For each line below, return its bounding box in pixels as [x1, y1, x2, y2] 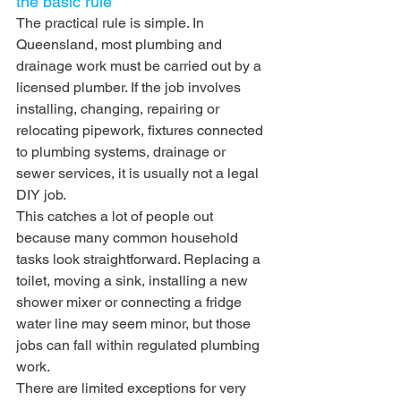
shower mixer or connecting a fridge [16, 293, 245, 311]
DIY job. [16, 185, 66, 203]
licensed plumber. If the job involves [16, 78, 244, 96]
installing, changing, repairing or [16, 99, 223, 117]
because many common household [16, 228, 242, 246]
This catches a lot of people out [16, 207, 217, 225]
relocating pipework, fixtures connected [16, 121, 267, 139]
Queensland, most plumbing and [16, 35, 226, 53]
